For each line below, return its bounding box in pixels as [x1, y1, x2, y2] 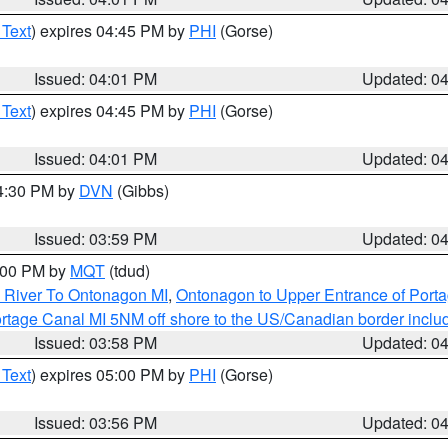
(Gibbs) [113, 179, 169, 202]
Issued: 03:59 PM [34, 227, 158, 250]
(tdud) [105, 259, 150, 282]
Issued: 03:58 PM [34, 331, 158, 354]
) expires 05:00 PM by [31, 363, 189, 386]
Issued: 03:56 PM [34, 411, 158, 434]
